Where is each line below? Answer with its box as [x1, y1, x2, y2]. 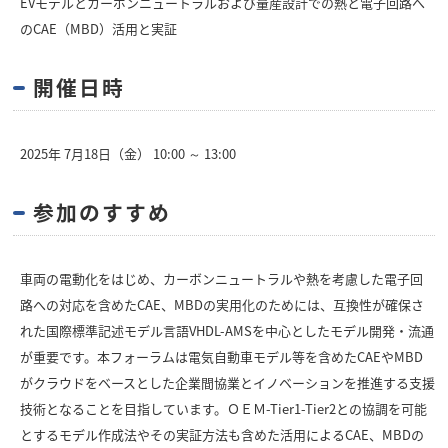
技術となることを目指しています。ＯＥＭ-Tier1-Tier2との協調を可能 [19, 399, 427, 418]
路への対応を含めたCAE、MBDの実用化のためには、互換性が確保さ [19, 295, 424, 314]
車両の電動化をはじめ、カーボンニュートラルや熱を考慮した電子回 [19, 269, 423, 288]
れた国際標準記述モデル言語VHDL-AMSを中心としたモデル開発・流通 [19, 321, 434, 340]
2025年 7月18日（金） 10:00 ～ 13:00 [19, 144, 236, 163]
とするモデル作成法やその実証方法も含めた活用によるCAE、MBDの [19, 425, 424, 444]
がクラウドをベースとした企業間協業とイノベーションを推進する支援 [19, 373, 435, 392]
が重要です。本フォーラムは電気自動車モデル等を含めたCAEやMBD [19, 347, 423, 366]
